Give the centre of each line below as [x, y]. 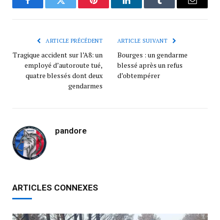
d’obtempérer [139, 76]
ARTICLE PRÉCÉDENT [73, 41]
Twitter [73, 8]
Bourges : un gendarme [152, 55]
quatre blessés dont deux [64, 76]
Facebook [44, 8]
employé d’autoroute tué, [64, 65]
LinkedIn [142, 8]
